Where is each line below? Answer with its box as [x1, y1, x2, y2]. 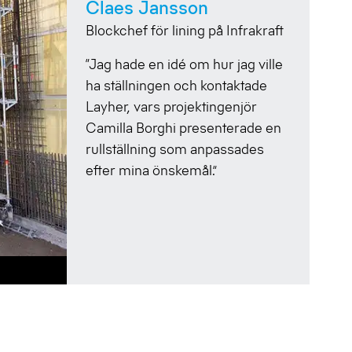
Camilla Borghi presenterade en [86, 119, 281, 137]
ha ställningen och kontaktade [86, 77, 267, 95]
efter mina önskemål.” [86, 162, 218, 180]
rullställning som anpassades [86, 141, 264, 159]
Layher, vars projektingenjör [86, 98, 257, 116]
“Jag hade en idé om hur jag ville [86, 56, 283, 74]
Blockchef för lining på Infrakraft [86, 22, 284, 40]
